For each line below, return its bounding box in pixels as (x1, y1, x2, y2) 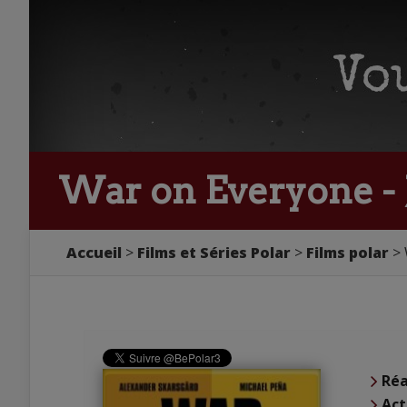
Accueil (66, 243, 122, 263)
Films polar (306, 243, 389, 263)
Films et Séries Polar (137, 243, 291, 263)
